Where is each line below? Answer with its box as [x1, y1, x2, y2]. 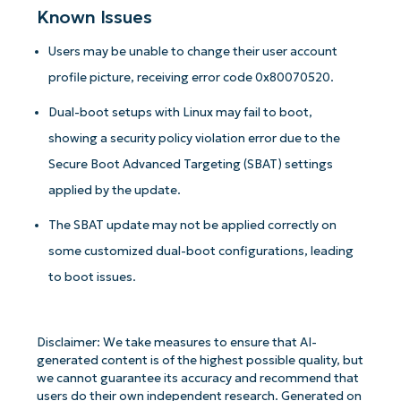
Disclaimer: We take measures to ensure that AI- [36, 335, 317, 350]
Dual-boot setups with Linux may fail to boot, [48, 104, 313, 120]
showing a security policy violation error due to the [48, 130, 341, 146]
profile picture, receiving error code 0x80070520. [48, 69, 335, 85]
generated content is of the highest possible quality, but [36, 353, 363, 368]
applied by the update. [48, 182, 182, 198]
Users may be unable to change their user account [48, 43, 338, 59]
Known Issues [36, 5, 152, 28]
